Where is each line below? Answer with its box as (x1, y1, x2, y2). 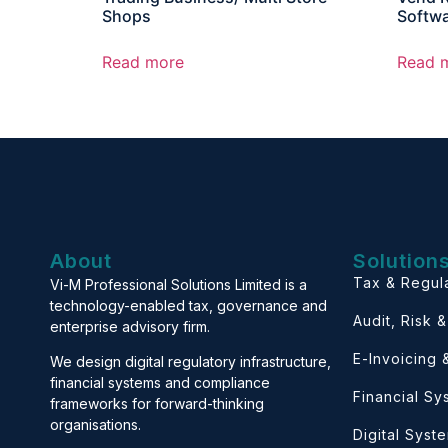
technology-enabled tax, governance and (50, 296, 327, 314)
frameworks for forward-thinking (50, 395, 264, 413)
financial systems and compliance (50, 374, 270, 392)
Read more (102, 51, 184, 72)
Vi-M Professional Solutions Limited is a (50, 275, 307, 293)
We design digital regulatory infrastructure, (50, 353, 331, 371)
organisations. (50, 416, 141, 434)
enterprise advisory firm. (50, 317, 210, 335)
